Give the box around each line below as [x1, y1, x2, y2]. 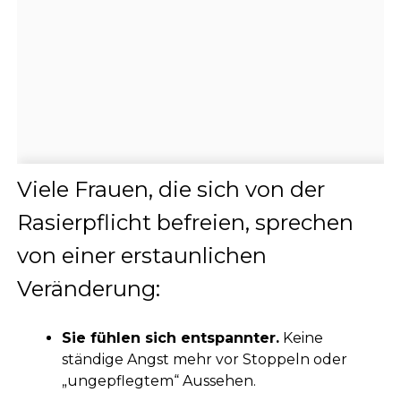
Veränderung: [16, 276, 160, 303]
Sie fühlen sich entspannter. [61, 329, 279, 347]
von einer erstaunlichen [16, 243, 267, 269]
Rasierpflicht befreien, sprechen [16, 209, 354, 236]
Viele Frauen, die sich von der [16, 176, 325, 203]
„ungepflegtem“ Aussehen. [61, 372, 256, 390]
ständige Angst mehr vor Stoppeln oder [61, 351, 347, 369]
